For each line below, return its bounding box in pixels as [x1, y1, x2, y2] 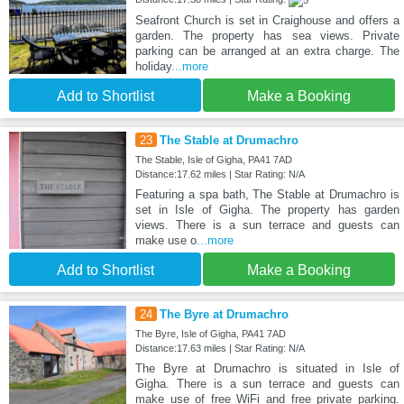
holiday [134, 59, 171, 73]
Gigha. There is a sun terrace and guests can [134, 376, 399, 390]
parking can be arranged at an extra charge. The [134, 43, 399, 58]
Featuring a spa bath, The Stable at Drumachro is [134, 187, 399, 201]
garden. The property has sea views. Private [134, 28, 399, 42]
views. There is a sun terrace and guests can [134, 217, 399, 232]
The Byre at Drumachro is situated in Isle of [134, 361, 399, 375]
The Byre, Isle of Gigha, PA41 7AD [134, 327, 286, 339]
